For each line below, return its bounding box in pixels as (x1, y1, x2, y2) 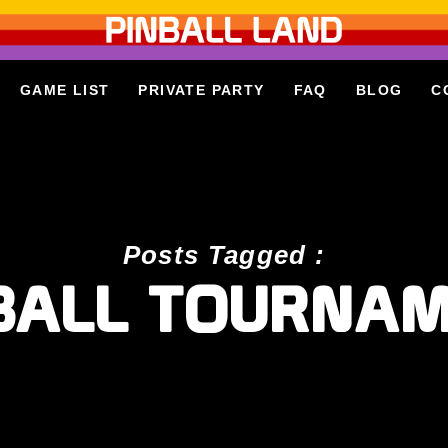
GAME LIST (19, 82, 110, 98)
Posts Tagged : (122, 240, 326, 270)
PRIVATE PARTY (138, 82, 265, 98)
